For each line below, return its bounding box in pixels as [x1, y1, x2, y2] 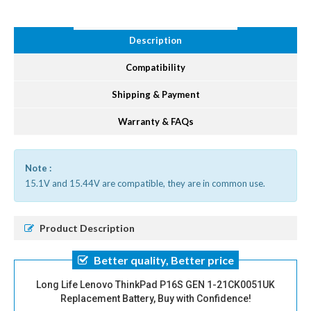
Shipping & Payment [111, 88, 200, 100]
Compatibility [126, 61, 185, 73]
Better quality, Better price [93, 253, 234, 267]
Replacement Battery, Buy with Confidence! [60, 292, 251, 304]
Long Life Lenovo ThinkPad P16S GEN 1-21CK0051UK [36, 278, 275, 290]
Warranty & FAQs [117, 115, 194, 127]
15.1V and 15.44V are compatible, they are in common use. [25, 177, 265, 189]
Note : [25, 162, 51, 174]
